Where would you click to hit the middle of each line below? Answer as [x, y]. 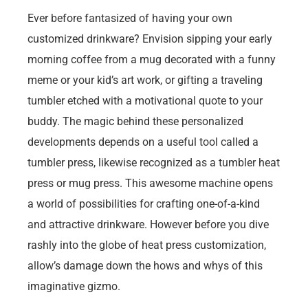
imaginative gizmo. [74, 286]
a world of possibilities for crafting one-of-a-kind [144, 203]
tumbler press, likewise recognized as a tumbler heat [154, 162]
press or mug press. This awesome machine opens [150, 183]
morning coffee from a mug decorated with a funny [152, 59]
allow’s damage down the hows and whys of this [145, 265]
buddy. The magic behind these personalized [135, 121]
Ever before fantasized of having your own [130, 18]
